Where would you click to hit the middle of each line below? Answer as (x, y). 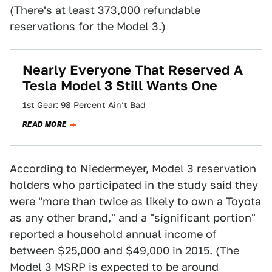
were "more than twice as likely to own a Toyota (135, 201)
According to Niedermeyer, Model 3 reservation (133, 168)
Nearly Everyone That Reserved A (133, 70)
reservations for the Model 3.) (88, 26)
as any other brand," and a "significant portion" (133, 218)
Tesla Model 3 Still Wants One (120, 86)
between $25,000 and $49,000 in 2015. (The (124, 250)
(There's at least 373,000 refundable (105, 10)
